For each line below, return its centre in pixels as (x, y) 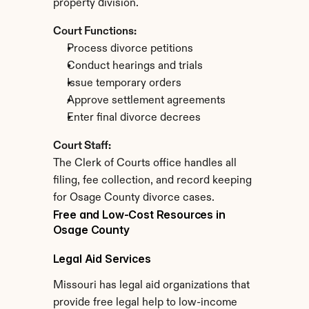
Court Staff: (82, 146)
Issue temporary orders (124, 83)
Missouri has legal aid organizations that (151, 286)
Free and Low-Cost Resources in (139, 215)
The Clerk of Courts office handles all (144, 163)
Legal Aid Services (102, 259)
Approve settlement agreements (146, 101)
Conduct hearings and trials (134, 66)
